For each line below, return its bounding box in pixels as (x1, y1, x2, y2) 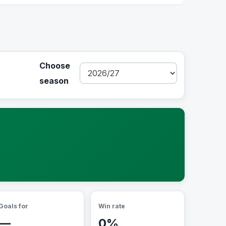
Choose (39, 61, 70, 71)
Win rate (98, 202, 126, 210)
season (39, 76, 69, 86)
